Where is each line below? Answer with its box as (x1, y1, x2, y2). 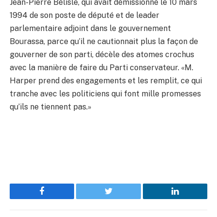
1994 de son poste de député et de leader (10, 10, 159, 20)
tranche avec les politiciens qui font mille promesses (10, 89, 201, 98)
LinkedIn (174, 194, 206, 203)
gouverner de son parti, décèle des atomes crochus (10, 49, 194, 59)
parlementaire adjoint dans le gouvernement (10, 23, 171, 33)
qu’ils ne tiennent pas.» (10, 102, 92, 111)
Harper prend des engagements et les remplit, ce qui (10, 76, 202, 85)
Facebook (41, 194, 76, 203)
